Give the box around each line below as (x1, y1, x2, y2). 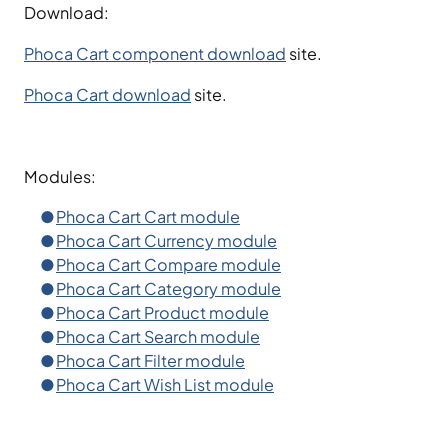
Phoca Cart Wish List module (56, 373, 274, 395)
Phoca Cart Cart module (56, 205, 240, 227)
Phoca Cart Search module (56, 325, 260, 347)
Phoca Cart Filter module (56, 349, 245, 371)
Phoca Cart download (24, 83, 191, 105)
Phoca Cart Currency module (56, 229, 277, 251)
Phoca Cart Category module (56, 277, 281, 299)
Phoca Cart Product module (56, 301, 269, 323)
